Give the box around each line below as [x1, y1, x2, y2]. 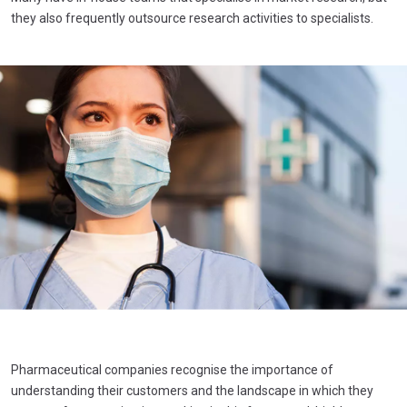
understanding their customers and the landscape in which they [11, 382, 373, 398]
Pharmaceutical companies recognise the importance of [11, 362, 333, 377]
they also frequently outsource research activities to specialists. [11, 11, 373, 25]
